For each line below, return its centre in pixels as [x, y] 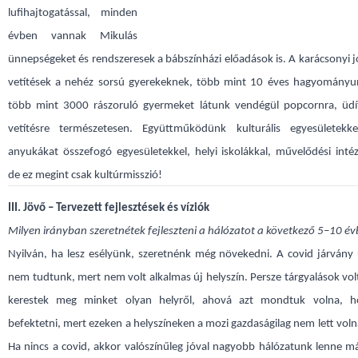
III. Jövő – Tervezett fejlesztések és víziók [109, 208]
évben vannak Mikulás [73, 36]
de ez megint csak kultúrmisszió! [85, 175]
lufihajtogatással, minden [73, 13]
